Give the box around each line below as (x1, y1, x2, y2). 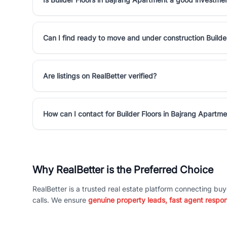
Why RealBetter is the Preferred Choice (32, 164, 213, 176)
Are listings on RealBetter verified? (43, 71, 157, 80)
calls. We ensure (32, 196, 88, 204)
